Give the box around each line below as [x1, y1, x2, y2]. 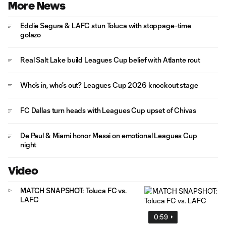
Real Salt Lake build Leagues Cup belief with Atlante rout [20, 55, 201, 64]
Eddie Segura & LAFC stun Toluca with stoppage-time [20, 21, 191, 30]
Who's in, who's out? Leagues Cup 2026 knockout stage [20, 81, 198, 89]
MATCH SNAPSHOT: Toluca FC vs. [20, 186, 127, 195]
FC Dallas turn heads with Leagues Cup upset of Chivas [20, 106, 196, 115]
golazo [20, 30, 41, 39]
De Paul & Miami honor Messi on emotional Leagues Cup [20, 131, 197, 140]
